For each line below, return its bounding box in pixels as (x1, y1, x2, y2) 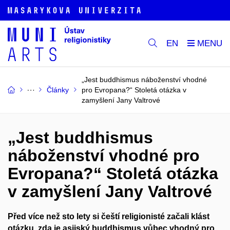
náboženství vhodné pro (8, 146, 200, 165)
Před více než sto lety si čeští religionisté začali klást (8, 212, 209, 221)
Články (47, 86, 69, 94)
